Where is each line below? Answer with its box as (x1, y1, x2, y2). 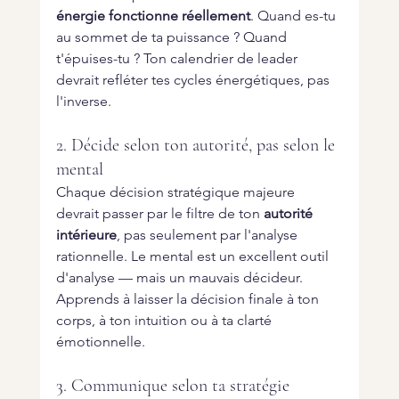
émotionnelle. (55, 333, 145, 351)
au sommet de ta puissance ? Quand (55, 28, 290, 46)
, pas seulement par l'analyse (116, 226, 301, 244)
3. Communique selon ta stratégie (55, 375, 289, 397)
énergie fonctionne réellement (55, 7, 250, 25)
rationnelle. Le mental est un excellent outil (55, 248, 332, 265)
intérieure (55, 226, 117, 244)
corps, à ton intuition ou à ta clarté (55, 312, 275, 330)
